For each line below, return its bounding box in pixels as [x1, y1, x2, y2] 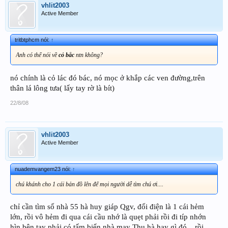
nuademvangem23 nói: [15, 165, 72, 172]
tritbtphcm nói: [15, 36, 51, 43]
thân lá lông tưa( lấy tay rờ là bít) [10, 83, 115, 92]
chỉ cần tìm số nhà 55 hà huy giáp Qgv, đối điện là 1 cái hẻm [10, 203, 204, 211]
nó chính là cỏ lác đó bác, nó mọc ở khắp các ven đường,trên [10, 73, 205, 82]
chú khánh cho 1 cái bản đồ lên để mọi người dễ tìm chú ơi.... [16, 180, 163, 188]
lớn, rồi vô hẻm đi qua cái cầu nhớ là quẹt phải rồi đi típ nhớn [10, 213, 206, 221]
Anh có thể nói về [16, 51, 59, 59]
